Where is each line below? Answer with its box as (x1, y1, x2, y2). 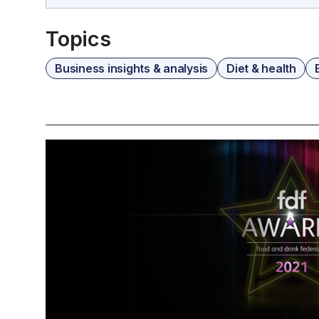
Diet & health (226, 61, 296, 75)
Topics (46, 26, 111, 51)
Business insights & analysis (55, 61, 208, 75)
